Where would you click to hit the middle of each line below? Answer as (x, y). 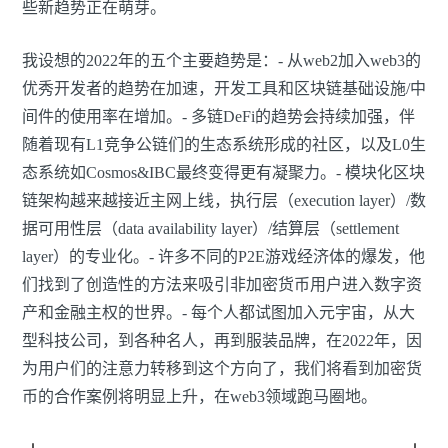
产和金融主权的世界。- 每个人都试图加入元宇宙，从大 (218, 313)
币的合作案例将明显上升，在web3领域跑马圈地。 (199, 397)
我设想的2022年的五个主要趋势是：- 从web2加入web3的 (221, 61)
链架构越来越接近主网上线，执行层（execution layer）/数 (224, 201)
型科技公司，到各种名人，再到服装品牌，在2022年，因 (222, 341)
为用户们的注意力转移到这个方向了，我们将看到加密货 (222, 369)
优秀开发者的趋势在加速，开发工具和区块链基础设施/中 (224, 89)
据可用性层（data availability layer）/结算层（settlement (210, 229)
